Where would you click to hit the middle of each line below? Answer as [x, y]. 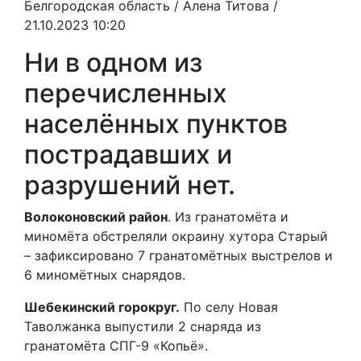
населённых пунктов [156, 123]
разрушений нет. [133, 185]
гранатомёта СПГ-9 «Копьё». [116, 345]
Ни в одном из [113, 62]
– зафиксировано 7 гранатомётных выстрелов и [178, 255]
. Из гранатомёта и [228, 216]
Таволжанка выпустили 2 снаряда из [143, 326]
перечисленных [126, 93]
